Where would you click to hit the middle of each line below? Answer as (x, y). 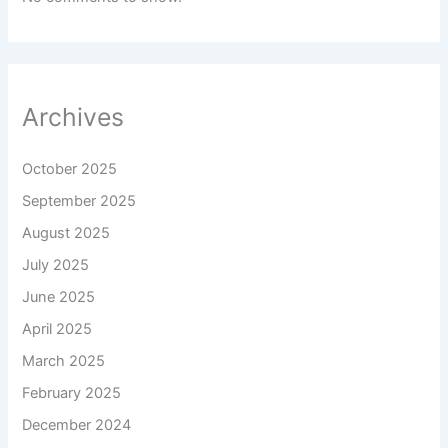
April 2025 (57, 328)
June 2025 (59, 296)
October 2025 (70, 169)
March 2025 (64, 360)
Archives (73, 116)
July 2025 (56, 264)
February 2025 (72, 392)
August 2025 (66, 232)
